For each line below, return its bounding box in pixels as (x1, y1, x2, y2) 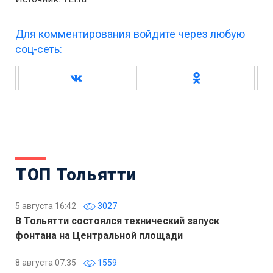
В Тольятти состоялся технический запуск (15, 215, 219, 227)
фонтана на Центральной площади (15, 230, 183, 241)
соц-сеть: (15, 43, 62, 55)
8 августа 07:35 (15, 258, 76, 268)
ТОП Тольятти (15, 165, 136, 185)
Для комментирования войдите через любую (15, 27, 245, 40)
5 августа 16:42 (15, 201, 76, 211)
